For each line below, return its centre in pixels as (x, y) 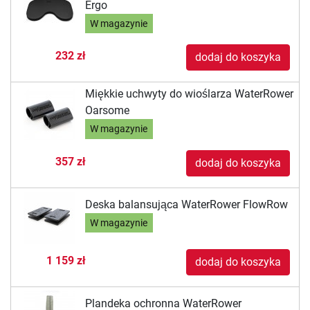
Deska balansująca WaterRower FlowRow (186, 204)
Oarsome (107, 111)
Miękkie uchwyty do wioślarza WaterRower (189, 94)
